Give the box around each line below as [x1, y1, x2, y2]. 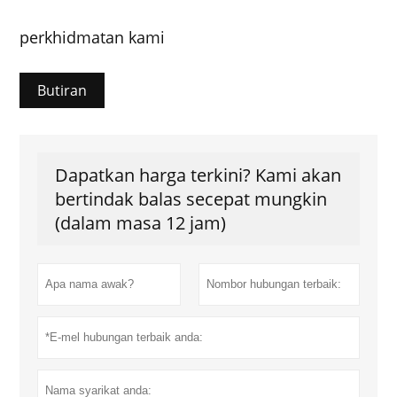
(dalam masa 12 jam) [55, 210, 227, 235]
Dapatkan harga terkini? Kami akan [55, 162, 342, 187]
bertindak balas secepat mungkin [55, 186, 328, 211]
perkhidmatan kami [19, 26, 166, 48]
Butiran [37, 80, 88, 100]
